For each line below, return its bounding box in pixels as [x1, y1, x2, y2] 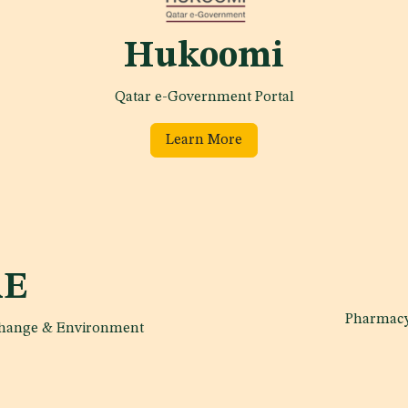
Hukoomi [124, 39, 284, 76]
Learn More [166, 133, 242, 148]
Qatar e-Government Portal [114, 90, 294, 106]
